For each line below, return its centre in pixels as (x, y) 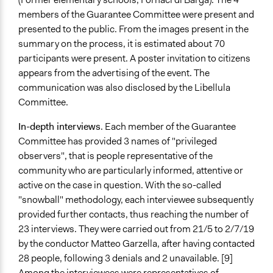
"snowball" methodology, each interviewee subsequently (136, 200)
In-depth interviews (59, 127)
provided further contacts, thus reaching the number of (133, 214)
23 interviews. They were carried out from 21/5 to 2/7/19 (136, 229)
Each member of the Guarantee (170, 127)
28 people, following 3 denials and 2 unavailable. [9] (126, 258)
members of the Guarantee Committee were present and (136, 15)
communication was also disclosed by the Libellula (124, 88)
